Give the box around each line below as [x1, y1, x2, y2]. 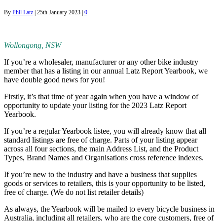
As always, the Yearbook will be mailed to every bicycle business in [4, 204, 215, 213]
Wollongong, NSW [4, 40, 61, 49]
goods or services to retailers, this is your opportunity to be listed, [4, 179, 205, 187]
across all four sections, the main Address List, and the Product [4, 144, 198, 153]
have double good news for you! [4, 75, 105, 84]
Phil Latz [12, 8, 33, 16]
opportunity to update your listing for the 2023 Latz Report [4, 101, 186, 110]
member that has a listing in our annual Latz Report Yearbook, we [4, 66, 208, 75]
